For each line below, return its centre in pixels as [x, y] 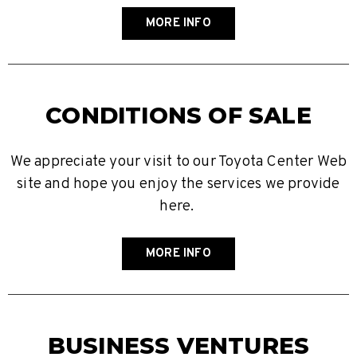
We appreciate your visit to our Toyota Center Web [178, 162]
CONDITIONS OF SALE [178, 116]
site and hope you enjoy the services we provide [178, 184]
